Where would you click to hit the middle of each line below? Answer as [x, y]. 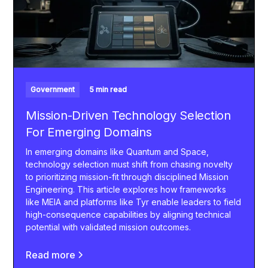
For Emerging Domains [89, 133]
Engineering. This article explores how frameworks [126, 190]
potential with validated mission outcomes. [109, 227]
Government [53, 90]
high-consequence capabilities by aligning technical [129, 215]
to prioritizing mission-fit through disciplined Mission [127, 177]
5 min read [108, 90]
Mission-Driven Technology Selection [128, 116]
